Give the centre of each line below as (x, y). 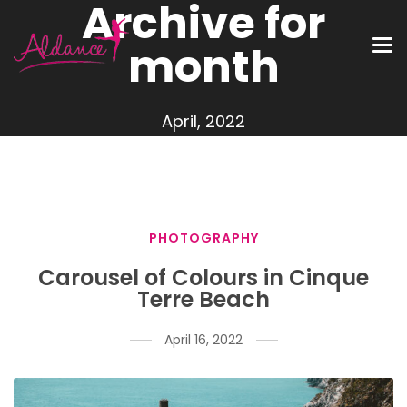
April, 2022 (203, 121)
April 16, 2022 (203, 340)
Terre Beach (203, 299)
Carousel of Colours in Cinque (203, 278)
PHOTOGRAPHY (203, 238)
